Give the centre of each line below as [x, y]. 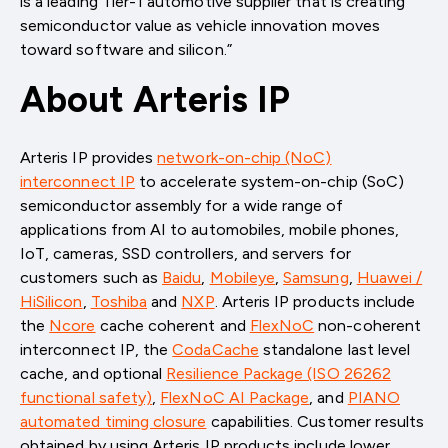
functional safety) [86, 397]
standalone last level [334, 349]
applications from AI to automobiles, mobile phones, [210, 229]
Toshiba [119, 301]
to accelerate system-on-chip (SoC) [269, 181]
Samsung [316, 277]
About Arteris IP [155, 99]
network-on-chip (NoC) [244, 157]
